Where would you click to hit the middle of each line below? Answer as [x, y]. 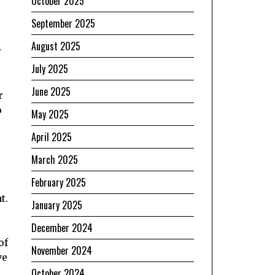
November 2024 [62, 250]
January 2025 [57, 205]
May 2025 [50, 114]
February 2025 [59, 182]
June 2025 [51, 91]
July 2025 [50, 68]
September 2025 [63, 23]
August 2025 [56, 46]
